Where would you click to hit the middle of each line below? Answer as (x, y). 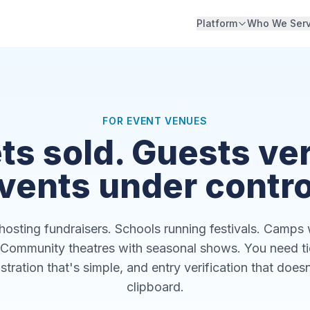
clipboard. (155, 287)
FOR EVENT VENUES (155, 121)
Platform (217, 23)
